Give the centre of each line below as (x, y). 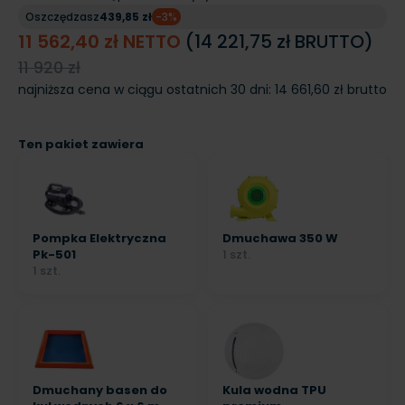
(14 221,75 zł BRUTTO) (279, 42)
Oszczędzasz (62, 17)
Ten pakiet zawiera (81, 145)
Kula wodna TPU (274, 391)
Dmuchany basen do (100, 391)
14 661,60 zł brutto (331, 90)
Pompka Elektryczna (99, 239)
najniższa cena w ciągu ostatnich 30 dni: (146, 90)
